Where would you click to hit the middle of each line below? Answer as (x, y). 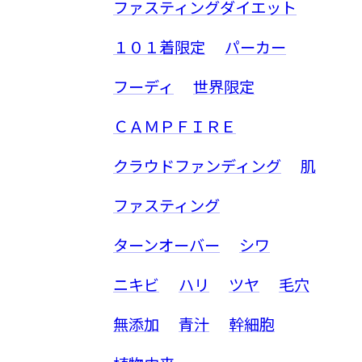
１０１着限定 (159, 46)
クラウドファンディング (197, 165)
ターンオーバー (166, 244)
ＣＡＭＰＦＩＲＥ (175, 126)
